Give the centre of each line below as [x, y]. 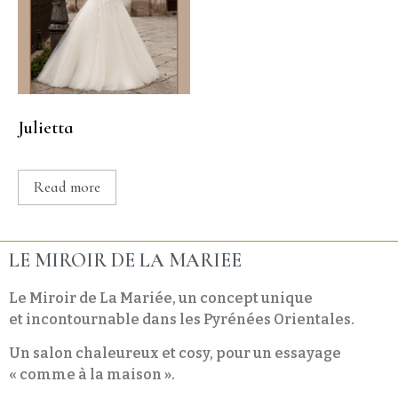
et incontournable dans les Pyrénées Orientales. [182, 319]
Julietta [46, 127]
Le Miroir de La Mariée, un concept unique [161, 298]
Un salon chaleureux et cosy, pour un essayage [175, 354]
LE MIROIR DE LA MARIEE [125, 260]
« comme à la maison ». [92, 375]
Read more [67, 187]
